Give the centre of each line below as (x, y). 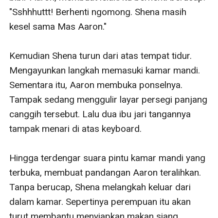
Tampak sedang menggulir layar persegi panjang (109, 99)
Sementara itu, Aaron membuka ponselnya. (96, 85)
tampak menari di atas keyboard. (77, 128)
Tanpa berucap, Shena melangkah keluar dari (100, 187)
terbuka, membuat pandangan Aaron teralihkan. (105, 172)
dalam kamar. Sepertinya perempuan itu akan (100, 201)
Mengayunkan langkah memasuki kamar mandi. (105, 70)
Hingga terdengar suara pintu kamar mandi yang (108, 158)
